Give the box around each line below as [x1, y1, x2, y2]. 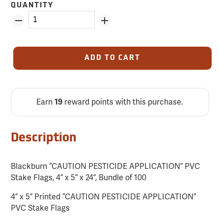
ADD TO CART [84, 55, 140, 62]
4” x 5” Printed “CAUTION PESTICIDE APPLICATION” [11, 192, 196, 202]
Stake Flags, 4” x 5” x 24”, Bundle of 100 [11, 172, 147, 183]
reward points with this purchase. [62, 97, 184, 108]
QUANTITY [11, 2, 54, 10]
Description [11, 133, 77, 145]
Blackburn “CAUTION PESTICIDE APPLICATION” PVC [11, 161, 200, 172]
